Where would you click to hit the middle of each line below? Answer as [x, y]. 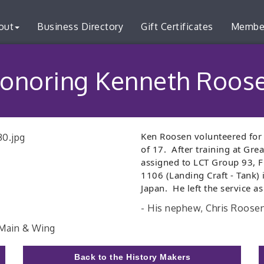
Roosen [176, 136]
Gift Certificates [177, 27]
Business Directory [80, 27]
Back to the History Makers [132, 257]
